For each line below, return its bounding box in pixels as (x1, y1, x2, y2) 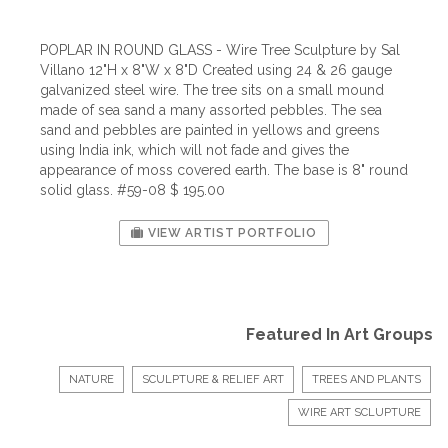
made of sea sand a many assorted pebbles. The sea (40, 102, 382, 118)
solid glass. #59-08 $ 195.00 (40, 182, 225, 198)
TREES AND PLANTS (312, 373, 421, 386)
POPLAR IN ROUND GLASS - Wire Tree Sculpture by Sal (40, 42, 400, 58)
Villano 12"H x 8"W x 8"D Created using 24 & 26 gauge (40, 62, 392, 78)
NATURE (69, 373, 114, 386)
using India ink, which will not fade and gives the (40, 142, 349, 158)
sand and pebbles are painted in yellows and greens (40, 122, 380, 138)
